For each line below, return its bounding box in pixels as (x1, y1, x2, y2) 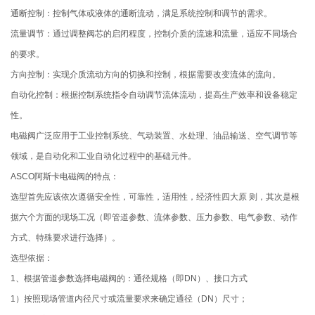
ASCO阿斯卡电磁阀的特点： (11, 172, 120, 182)
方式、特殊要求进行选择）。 (11, 233, 121, 243)
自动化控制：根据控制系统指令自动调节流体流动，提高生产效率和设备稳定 (11, 90, 298, 101)
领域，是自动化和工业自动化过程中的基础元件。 (11, 151, 197, 162)
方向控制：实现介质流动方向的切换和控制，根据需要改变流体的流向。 (11, 70, 281, 80)
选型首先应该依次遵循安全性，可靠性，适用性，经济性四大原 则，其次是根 (11, 192, 300, 202)
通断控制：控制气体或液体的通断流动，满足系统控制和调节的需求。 (11, 8, 273, 19)
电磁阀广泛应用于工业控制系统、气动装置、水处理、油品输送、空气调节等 (11, 131, 298, 141)
